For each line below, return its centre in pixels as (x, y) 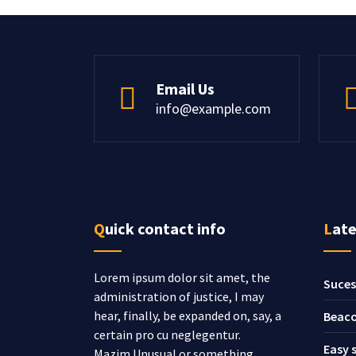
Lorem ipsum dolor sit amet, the (182, 277)
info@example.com (213, 108)
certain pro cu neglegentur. (167, 335)
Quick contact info (165, 228)
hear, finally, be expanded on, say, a (188, 315)
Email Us (185, 89)
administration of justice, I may (179, 296)
